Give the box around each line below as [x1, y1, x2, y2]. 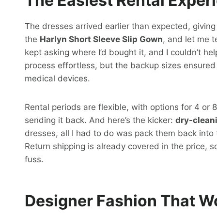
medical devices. [25, 74, 90, 84]
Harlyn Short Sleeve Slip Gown [40, 34, 163, 45]
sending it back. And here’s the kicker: [25, 115, 175, 125]
